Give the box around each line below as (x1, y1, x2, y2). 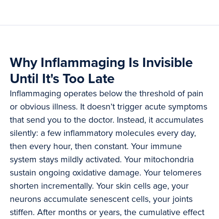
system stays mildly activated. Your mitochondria (10, 154, 194, 165)
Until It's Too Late (10, 70, 114, 88)
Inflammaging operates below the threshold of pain (10, 88, 203, 99)
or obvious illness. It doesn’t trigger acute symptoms (10, 101, 207, 112)
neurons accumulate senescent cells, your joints (10, 194, 193, 205)
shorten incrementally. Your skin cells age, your (10, 180, 189, 192)
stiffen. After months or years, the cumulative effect (10, 207, 204, 218)
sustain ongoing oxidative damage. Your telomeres (10, 167, 201, 178)
